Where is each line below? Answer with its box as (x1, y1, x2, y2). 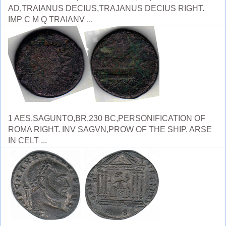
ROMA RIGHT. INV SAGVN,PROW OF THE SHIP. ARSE (8, 125, 212, 134)
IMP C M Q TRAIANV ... (8, 15, 93, 24)
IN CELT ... (8, 136, 47, 145)
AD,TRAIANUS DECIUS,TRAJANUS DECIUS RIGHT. (8, 4, 204, 13)
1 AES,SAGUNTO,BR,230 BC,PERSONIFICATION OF (8, 114, 205, 123)
